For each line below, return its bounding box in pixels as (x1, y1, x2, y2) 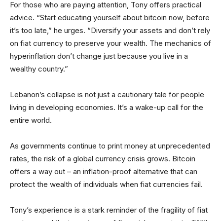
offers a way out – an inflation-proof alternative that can (10, 167, 197, 176)
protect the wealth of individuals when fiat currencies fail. (10, 180, 203, 189)
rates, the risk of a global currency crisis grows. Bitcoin (10, 154, 195, 163)
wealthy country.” (10, 64, 68, 74)
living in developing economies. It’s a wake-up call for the (10, 103, 203, 112)
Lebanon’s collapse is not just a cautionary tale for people (10, 90, 204, 99)
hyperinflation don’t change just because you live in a (10, 51, 188, 61)
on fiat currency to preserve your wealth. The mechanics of (10, 38, 211, 48)
